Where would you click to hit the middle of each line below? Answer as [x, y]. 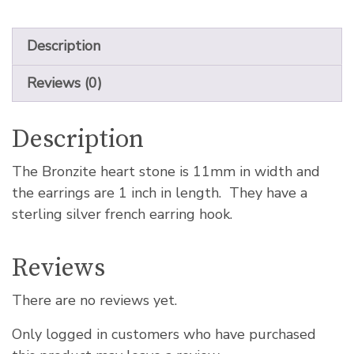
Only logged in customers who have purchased [164, 334]
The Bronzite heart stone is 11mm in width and [166, 171]
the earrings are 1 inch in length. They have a [160, 192]
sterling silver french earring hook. [122, 214]
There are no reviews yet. [94, 300]
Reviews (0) [64, 83]
